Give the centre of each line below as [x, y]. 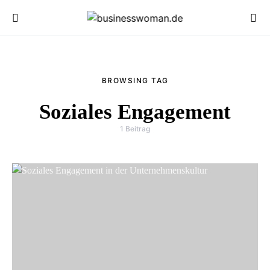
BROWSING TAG [135, 80]
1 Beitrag [135, 129]
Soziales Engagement [135, 112]
